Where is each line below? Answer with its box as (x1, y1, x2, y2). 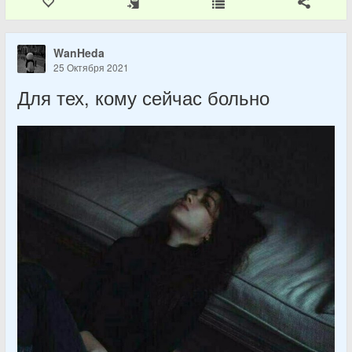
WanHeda (53, 45, 104, 61)
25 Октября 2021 (53, 60, 129, 75)
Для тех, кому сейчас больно (17, 84, 269, 112)
